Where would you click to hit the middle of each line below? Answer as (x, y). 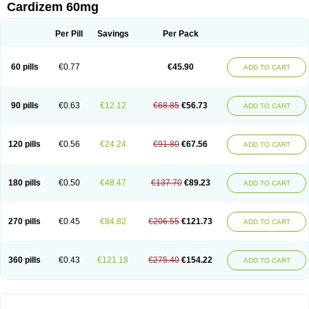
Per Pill (69, 34)
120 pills (24, 144)
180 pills (24, 183)
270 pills (24, 221)
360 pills (24, 260)
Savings (113, 34)
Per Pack (180, 34)
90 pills (24, 106)
